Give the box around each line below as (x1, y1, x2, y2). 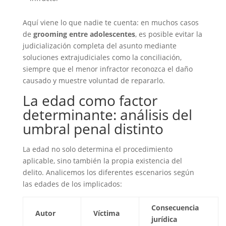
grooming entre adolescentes (33, 29, 135, 39)
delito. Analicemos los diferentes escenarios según (22, 167, 194, 177)
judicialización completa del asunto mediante (22, 41, 177, 50)
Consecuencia (151, 203, 199, 212)
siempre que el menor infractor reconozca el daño (22, 64, 193, 74)
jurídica (151, 214, 177, 224)
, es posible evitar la (135, 29, 202, 39)
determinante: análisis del (22, 105, 192, 124)
